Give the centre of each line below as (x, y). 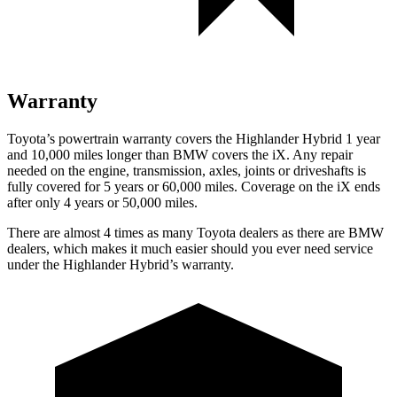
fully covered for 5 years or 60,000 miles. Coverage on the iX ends (194, 186)
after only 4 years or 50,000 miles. (102, 202)
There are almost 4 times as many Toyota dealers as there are (178, 232)
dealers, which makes (67, 248)
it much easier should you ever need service (250, 248)
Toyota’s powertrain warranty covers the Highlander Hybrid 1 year (194, 138)
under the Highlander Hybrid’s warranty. (121, 264)
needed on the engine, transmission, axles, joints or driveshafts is (187, 170)
